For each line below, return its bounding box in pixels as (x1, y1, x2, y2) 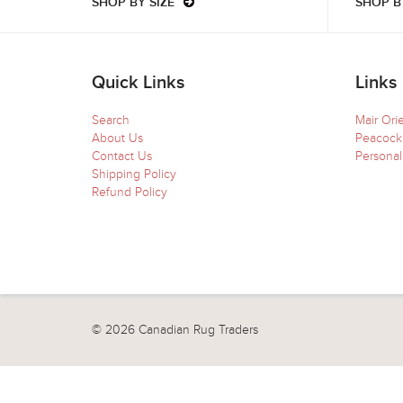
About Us (92, 130, 143, 146)
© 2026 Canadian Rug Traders (92, 322, 258, 337)
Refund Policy (92, 184, 167, 200)
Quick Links (92, 74, 184, 92)
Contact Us (92, 148, 152, 164)
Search (92, 112, 130, 128)
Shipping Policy (92, 166, 176, 182)
